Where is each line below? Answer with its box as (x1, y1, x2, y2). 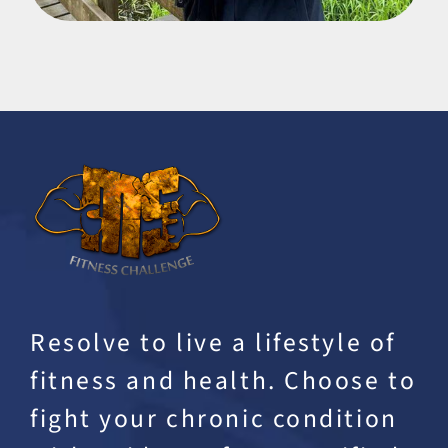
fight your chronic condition (29, 400, 398, 437)
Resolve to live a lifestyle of (29, 324, 396, 361)
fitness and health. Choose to (29, 362, 417, 399)
